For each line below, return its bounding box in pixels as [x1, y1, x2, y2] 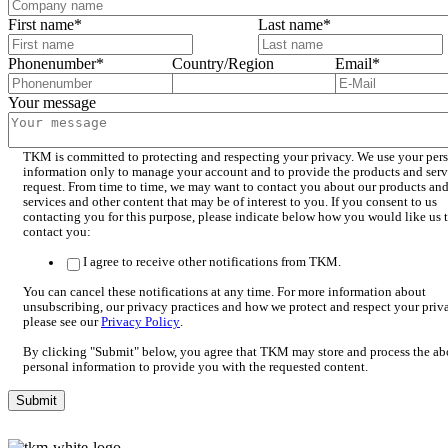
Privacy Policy [101, 315, 180, 330]
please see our [23, 315, 101, 330]
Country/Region [171, 55, 274, 73]
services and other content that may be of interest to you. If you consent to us [23, 195, 437, 210]
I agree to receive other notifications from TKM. [83, 255, 341, 270]
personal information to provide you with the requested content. [23, 360, 368, 375]
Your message [8, 94, 96, 112]
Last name [258, 16, 323, 34]
